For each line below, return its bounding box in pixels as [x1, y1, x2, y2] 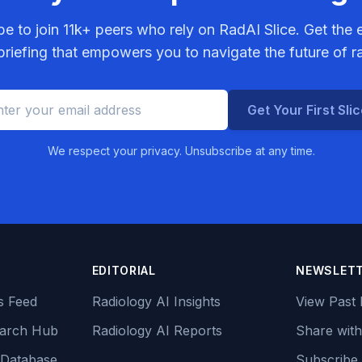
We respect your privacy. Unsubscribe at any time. [47, 144, 315, 158]
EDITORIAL [91, 263, 156, 277]
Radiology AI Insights [91, 293, 221, 309]
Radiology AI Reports [91, 322, 222, 339]
